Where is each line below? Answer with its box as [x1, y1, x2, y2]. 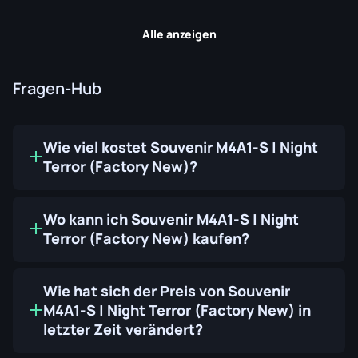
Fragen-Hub [13, 78, 101, 99]
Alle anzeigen [141, 26, 217, 42]
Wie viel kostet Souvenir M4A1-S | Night [43, 137, 318, 157]
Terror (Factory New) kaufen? [43, 229, 249, 248]
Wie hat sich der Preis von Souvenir [43, 281, 290, 300]
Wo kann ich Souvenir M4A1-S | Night [43, 209, 299, 229]
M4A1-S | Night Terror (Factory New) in [43, 300, 311, 320]
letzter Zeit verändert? [43, 320, 203, 339]
